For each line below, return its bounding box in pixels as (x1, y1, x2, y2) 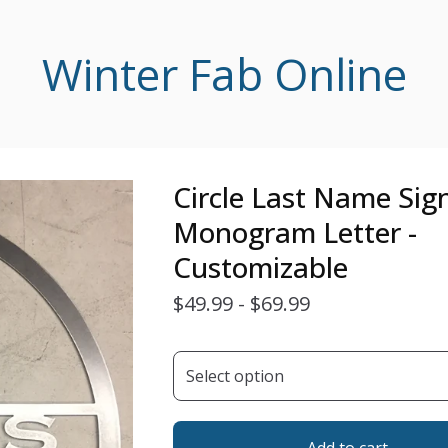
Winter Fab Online (41, 44, 407, 104)
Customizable (172, 248, 348, 286)
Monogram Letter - (172, 213, 417, 251)
